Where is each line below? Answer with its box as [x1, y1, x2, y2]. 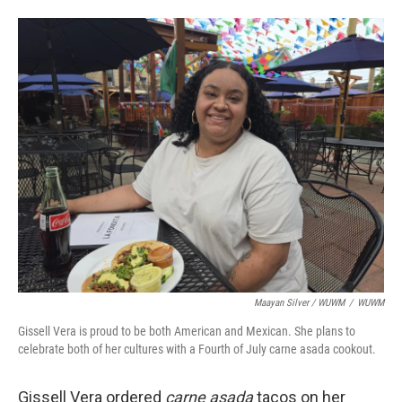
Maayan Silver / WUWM [254, 297, 345, 309]
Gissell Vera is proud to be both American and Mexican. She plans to [18, 324, 355, 338]
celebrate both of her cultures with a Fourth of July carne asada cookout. [18, 342, 376, 356]
